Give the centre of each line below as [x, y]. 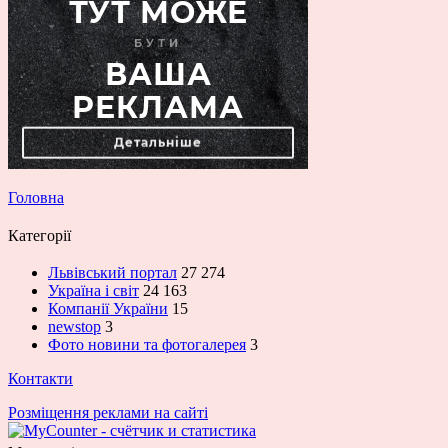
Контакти [40, 379]
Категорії [39, 236]
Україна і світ [93, 291]
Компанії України [108, 309]
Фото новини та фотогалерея [147, 345]
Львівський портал [112, 273]
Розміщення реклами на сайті [108, 413]
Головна [36, 198]
